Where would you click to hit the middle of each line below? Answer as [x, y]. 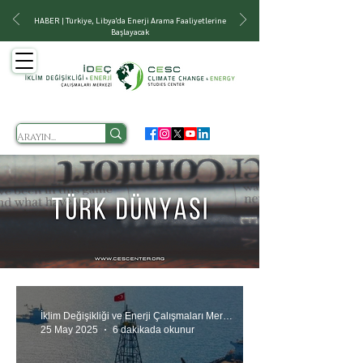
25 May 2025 [69, 329]
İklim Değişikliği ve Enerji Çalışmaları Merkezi [228, 316]
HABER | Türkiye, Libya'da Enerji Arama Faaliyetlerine [130, 20]
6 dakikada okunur [154, 329]
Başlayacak [130, 31]
